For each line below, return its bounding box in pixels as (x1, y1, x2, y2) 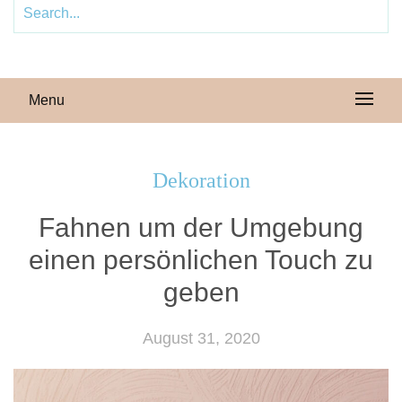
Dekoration (152, 169, 250, 192)
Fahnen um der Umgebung (39, 213, 363, 242)
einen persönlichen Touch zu (29, 245, 373, 275)
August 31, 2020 (142, 329, 260, 347)
